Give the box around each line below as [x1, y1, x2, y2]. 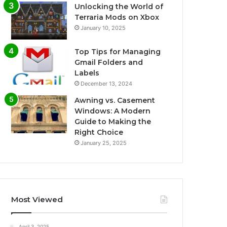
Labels [74, 68, 100, 78]
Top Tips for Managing [74, 47, 161, 57]
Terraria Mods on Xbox [74, 13, 160, 22]
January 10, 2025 [81, 24, 126, 32]
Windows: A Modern [74, 106, 151, 116]
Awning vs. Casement [74, 96, 156, 105]
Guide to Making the [74, 117, 152, 127]
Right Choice [74, 128, 124, 137]
